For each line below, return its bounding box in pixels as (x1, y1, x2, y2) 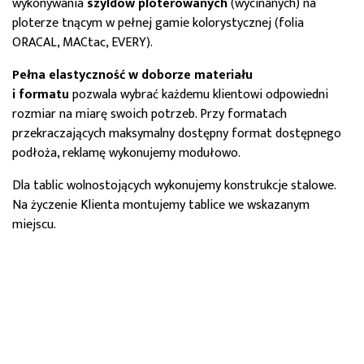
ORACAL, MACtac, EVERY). (12, 32, 153, 54)
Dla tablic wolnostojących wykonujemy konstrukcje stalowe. (12, 175, 336, 197)
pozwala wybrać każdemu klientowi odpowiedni (72, 84, 328, 106)
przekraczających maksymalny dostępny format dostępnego (12, 123, 341, 145)
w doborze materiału (128, 64, 253, 86)
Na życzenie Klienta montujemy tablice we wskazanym (12, 194, 310, 216)
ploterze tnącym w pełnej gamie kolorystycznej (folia (12, 12, 304, 34)
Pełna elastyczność (12, 64, 125, 86)
